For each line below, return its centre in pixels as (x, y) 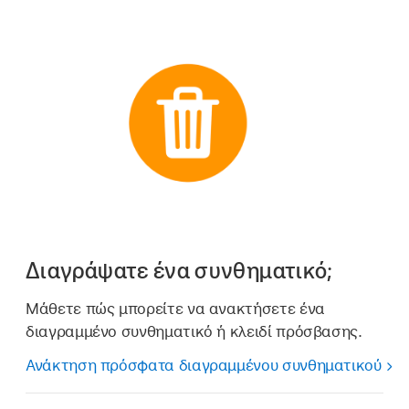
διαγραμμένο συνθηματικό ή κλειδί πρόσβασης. (194, 331)
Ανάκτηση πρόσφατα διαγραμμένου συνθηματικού (204, 365)
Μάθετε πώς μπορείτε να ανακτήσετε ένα (175, 308)
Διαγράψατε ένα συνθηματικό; (179, 271)
